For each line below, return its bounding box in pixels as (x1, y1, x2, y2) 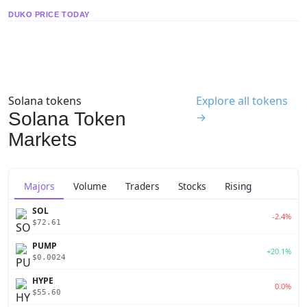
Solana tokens (8, 93, 82, 108)
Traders (125, 180, 160, 193)
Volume (73, 180, 107, 193)
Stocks (178, 180, 207, 193)
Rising (225, 180, 252, 193)
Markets (8, 128, 77, 150)
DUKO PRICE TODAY (8, 10, 90, 19)
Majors (23, 179, 55, 193)
